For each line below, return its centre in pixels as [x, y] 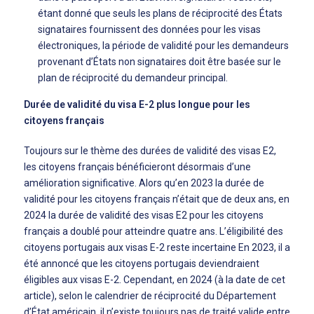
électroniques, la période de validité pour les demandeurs [163, 46]
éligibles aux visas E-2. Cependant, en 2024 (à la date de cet [155, 280]
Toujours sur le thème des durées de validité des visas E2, [150, 151]
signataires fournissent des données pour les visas [149, 29]
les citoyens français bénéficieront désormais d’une [137, 167]
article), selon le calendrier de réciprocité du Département [150, 296]
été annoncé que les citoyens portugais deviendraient [142, 264]
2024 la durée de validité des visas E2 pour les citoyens [144, 215]
